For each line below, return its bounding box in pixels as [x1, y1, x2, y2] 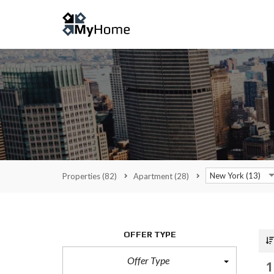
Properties [62, 171, 102, 181]
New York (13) [210, 171, 261, 180]
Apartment [133, 171, 174, 181]
